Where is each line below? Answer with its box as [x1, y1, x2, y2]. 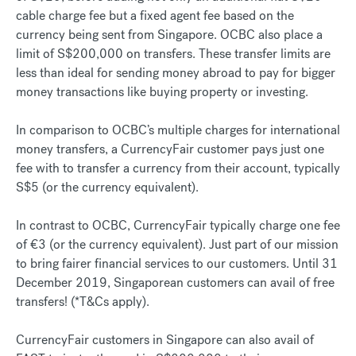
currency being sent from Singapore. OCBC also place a [16, 25, 323, 43]
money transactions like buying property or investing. [16, 83, 308, 100]
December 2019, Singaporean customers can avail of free [16, 273, 335, 291]
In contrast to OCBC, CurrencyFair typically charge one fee [16, 216, 340, 234]
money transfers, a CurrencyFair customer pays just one [16, 140, 324, 157]
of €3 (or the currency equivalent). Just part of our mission [16, 235, 339, 253]
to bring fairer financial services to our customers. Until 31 [16, 254, 338, 272]
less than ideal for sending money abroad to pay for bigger [16, 64, 335, 81]
